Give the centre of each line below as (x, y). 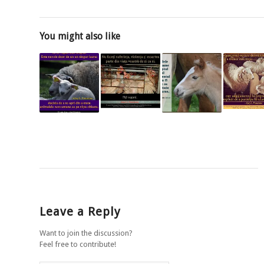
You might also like (80, 36)
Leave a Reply (80, 211)
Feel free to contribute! (78, 244)
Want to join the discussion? (86, 233)
